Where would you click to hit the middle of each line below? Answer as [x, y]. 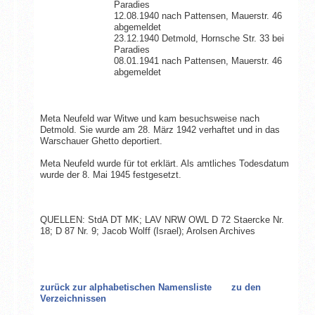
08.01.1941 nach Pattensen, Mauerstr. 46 [198, 60]
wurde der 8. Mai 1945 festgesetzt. [110, 174]
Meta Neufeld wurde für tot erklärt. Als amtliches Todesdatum [164, 163]
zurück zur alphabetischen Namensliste [126, 287]
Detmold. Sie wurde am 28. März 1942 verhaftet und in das [160, 129]
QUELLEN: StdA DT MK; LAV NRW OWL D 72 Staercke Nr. [162, 219]
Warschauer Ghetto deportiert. [101, 141]
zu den [246, 287]
